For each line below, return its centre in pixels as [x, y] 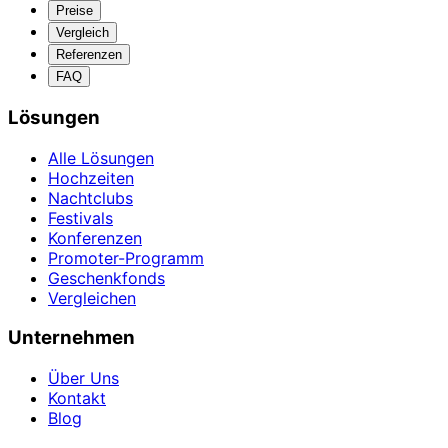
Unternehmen [71, 338]
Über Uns [83, 378]
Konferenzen [95, 237]
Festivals [80, 217]
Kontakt [77, 398]
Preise [74, 11]
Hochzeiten [91, 177]
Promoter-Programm [126, 257]
